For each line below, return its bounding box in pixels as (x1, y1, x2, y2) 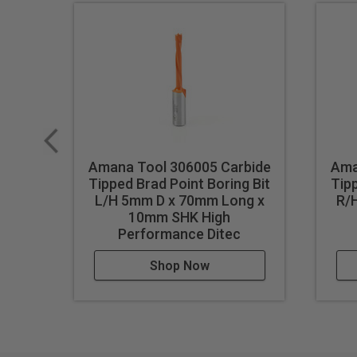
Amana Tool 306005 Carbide (88, 159, 271, 176)
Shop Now (149, 258, 210, 274)
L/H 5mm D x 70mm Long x (94, 192, 265, 210)
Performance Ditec (118, 226, 241, 243)
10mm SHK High (128, 209, 231, 226)
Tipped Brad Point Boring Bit (88, 175, 271, 193)
